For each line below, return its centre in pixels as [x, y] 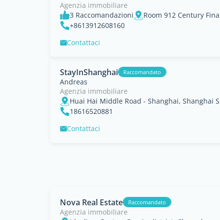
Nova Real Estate [91, 202]
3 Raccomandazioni [102, 15]
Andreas [74, 82]
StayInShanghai [89, 72]
